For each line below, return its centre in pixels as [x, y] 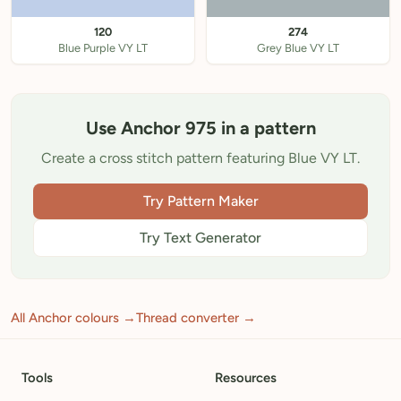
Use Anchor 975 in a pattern [200, 128]
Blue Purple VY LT [103, 48]
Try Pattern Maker [200, 201]
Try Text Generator [200, 238]
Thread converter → [196, 318]
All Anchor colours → [73, 318]
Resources [246, 378]
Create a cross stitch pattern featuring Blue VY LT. [200, 158]
